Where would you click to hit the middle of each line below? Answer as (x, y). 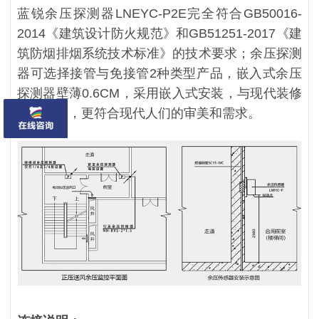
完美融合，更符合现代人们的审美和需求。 (138, 114)
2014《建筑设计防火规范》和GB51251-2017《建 (159, 34)
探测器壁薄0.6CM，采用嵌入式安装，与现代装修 (159, 94)
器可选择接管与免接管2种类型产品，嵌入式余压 (159, 74)
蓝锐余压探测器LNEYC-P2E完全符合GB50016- (159, 14)
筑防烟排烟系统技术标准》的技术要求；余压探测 (159, 54)
